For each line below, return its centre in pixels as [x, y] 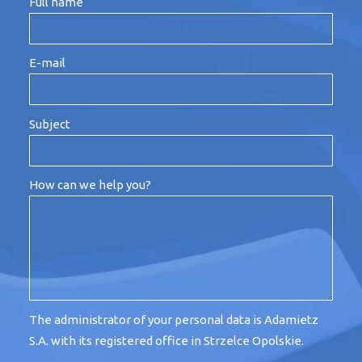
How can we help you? [90, 185]
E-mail [47, 63]
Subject [49, 124]
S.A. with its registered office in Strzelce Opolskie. [166, 340]
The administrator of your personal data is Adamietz [173, 319]
